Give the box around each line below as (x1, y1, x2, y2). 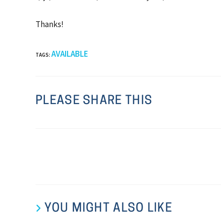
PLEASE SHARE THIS (36, 95, 153, 107)
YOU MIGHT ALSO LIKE (44, 202, 173, 215)
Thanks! (36, 18, 64, 30)
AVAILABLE (51, 48, 88, 59)
